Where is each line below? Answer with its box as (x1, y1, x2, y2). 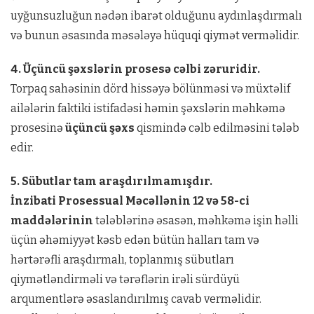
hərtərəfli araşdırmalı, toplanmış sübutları (11, 253, 234, 266)
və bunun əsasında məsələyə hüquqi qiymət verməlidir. (11, 29, 299, 42)
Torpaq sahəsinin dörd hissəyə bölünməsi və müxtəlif (11, 82, 290, 95)
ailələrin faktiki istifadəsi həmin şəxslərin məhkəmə (11, 102, 285, 115)
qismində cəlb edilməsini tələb (135, 121, 299, 135)
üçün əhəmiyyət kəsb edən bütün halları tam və (11, 233, 259, 247)
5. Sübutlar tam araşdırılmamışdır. (11, 175, 212, 188)
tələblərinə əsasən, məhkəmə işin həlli (93, 214, 299, 227)
